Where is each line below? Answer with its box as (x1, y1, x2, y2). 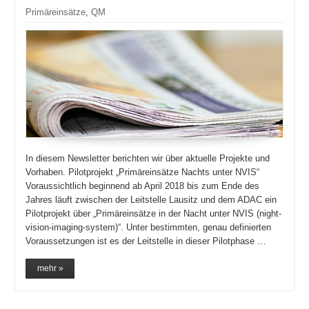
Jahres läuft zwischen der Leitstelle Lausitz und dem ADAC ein (26, 195, 277, 206)
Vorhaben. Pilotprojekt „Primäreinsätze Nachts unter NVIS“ (26, 167, 260, 178)
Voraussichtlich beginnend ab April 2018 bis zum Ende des (26, 181, 260, 192)
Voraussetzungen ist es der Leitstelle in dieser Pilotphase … (26, 236, 267, 247)
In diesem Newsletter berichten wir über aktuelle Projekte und (26, 153, 270, 164)
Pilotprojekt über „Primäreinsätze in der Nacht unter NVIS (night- (26, 208, 282, 219)
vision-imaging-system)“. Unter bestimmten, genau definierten (26, 222, 272, 233)
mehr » (37, 263, 63, 274)
